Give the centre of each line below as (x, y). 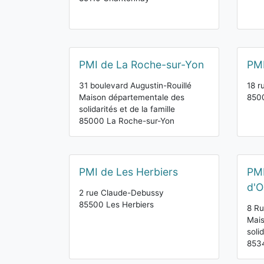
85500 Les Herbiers (116, 204)
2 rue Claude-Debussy (121, 193)
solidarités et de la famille (127, 109)
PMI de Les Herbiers (128, 172)
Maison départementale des (132, 97)
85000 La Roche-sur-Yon (127, 121)
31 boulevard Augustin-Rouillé (135, 85)
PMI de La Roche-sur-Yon (141, 65)
